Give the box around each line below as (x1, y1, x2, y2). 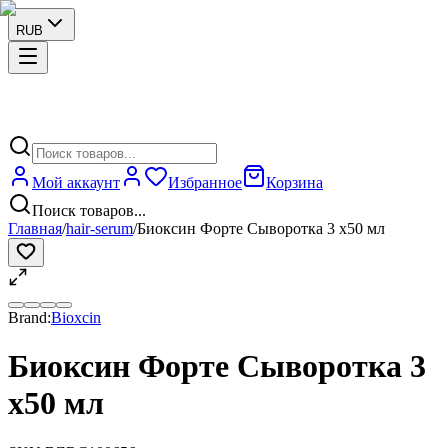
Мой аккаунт (32, 174, 120, 191)
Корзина (266, 174, 323, 191)
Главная (8, 220, 62, 237)
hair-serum (66, 220, 133, 237)
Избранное (168, 174, 242, 191)
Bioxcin (51, 309, 101, 326)
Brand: (8, 309, 51, 326)
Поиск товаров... (32, 202, 146, 219)
